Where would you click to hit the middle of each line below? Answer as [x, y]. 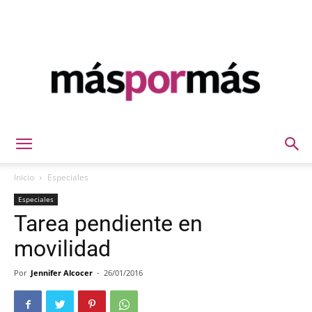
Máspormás [181, 131]
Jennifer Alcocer [62, 273]
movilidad [62, 249]
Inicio [24, 177]
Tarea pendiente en [108, 224]
